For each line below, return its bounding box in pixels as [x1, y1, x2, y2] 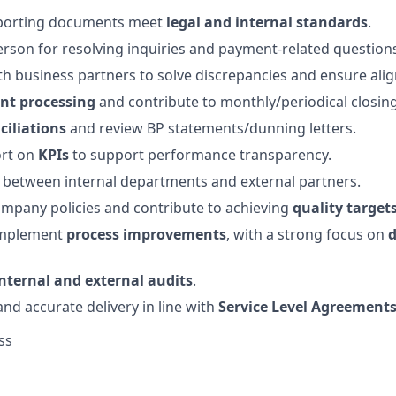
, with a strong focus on [226, 224, 388, 244]
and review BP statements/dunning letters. [66, 118, 356, 138]
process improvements [66, 224, 226, 244]
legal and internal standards [166, 11, 368, 32]
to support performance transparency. [69, 144, 331, 164]
